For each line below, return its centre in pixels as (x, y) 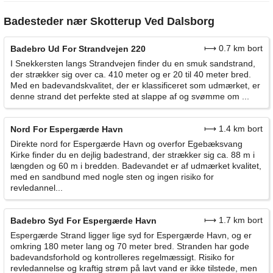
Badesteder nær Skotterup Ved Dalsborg (109, 22)
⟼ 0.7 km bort (233, 48)
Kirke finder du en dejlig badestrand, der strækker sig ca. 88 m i (133, 155)
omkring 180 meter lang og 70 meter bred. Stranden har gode (130, 246)
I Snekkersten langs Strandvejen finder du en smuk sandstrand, (133, 64)
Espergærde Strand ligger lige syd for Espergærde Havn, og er (131, 236)
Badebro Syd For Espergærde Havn (83, 221)
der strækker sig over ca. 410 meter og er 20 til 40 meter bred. (131, 75)
